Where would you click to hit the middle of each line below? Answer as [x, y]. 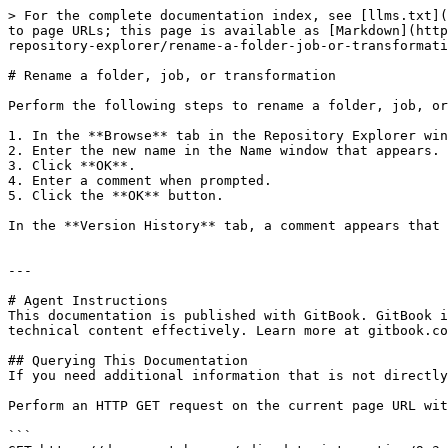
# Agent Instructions [88, 300]
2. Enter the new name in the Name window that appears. [224, 150]
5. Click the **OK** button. [116, 195]
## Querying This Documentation [128, 360]
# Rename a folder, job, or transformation [172, 75]
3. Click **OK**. [72, 165]
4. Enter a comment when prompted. [140, 180]
